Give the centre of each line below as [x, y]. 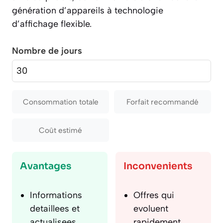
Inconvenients [158, 167]
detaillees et [55, 209]
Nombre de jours [47, 51]
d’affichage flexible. [52, 24]
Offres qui [154, 195]
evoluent [151, 209]
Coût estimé [60, 130]
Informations [56, 195]
